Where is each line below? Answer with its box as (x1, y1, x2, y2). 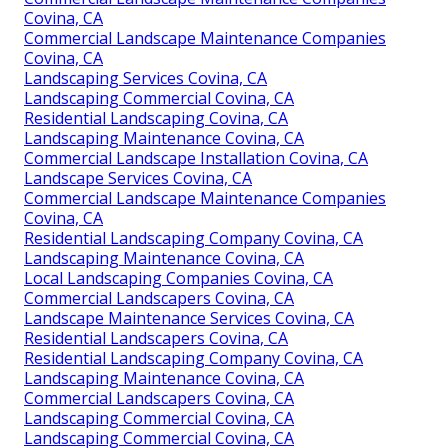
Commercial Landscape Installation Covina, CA (24, 146, 368, 169)
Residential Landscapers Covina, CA (24, 326, 288, 349)
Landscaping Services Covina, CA (24, 66, 267, 89)
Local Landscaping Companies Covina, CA (24, 266, 333, 289)
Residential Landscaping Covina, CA (24, 106, 288, 129)
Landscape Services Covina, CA (24, 166, 252, 189)
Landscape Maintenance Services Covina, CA (24, 306, 354, 329)
